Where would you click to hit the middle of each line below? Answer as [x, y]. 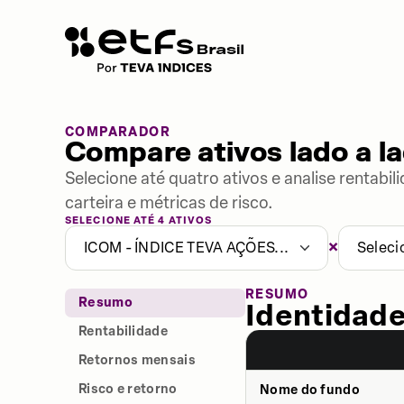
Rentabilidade [123, 331]
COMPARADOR [118, 132]
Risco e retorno [128, 389]
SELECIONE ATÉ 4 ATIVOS [139, 220]
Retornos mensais [137, 360]
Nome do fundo [310, 390]
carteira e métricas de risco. [169, 203]
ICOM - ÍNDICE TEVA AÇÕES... [187, 248]
